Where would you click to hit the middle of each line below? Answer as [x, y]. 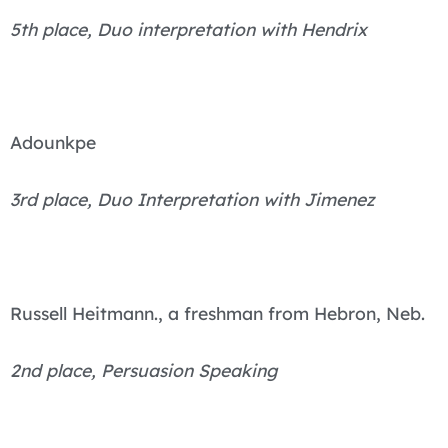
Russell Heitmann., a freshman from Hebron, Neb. [217, 312]
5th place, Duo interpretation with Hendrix [188, 28]
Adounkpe [53, 142]
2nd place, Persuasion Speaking [143, 369]
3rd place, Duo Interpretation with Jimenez [192, 199]
